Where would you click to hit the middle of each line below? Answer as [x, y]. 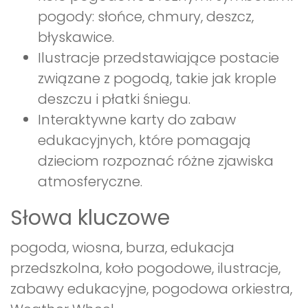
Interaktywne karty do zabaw [137, 120]
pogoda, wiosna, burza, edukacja [122, 248]
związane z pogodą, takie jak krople [157, 79]
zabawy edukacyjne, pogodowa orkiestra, [151, 289]
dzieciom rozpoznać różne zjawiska [156, 161]
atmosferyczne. [90, 182]
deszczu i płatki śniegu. [114, 99]
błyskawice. [76, 37]
